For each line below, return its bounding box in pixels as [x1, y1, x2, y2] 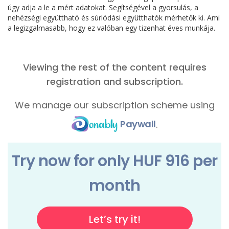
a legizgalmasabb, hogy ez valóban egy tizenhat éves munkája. [8, 23, 215, 33]
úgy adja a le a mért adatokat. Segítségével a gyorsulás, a [8, 3, 198, 12]
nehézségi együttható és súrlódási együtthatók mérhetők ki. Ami [8, 13, 220, 22]
